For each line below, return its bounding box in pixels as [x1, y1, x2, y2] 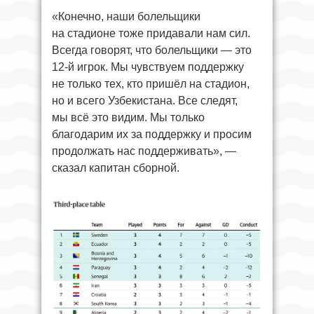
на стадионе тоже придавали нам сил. [52, 27, 250, 39]
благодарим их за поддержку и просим [52, 128, 252, 140]
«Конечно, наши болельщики [52, 10, 200, 22]
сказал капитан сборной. [52, 161, 179, 174]
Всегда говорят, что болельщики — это [52, 43, 252, 56]
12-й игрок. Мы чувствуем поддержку [52, 60, 244, 73]
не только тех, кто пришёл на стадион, [52, 77, 250, 90]
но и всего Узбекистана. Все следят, [52, 94, 238, 107]
